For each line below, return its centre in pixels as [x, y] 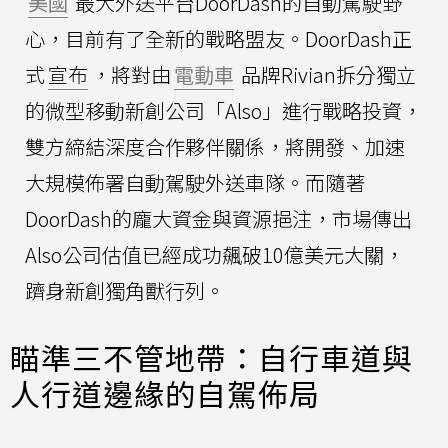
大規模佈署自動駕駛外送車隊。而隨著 [195, 183]
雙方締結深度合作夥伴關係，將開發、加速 [215, 147]
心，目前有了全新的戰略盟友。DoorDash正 [218, 39]
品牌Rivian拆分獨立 [326, 75]
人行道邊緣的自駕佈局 [165, 393]
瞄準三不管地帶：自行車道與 [211, 357]
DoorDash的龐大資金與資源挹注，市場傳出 [218, 219]
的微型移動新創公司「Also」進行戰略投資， [223, 111]
